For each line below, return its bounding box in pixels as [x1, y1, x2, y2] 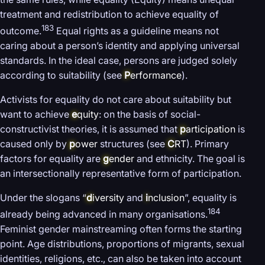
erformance [130, 69, 182, 81]
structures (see [98, 137, 167, 150]
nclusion [148, 191, 185, 203]
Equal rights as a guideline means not [54, 24, 219, 37]
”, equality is [185, 191, 237, 203]
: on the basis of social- [99, 108, 201, 120]
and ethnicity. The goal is [134, 152, 245, 164]
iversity [92, 191, 124, 203]
